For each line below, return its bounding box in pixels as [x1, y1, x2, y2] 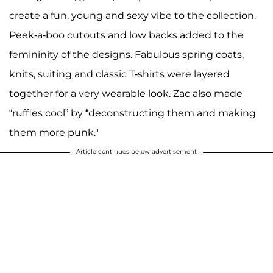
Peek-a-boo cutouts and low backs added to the [9, 29, 244, 41]
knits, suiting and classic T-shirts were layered [9, 68, 230, 80]
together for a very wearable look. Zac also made [9, 87, 243, 99]
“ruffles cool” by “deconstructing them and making [9, 107, 256, 119]
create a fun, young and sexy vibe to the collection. [9, 9, 256, 21]
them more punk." [9, 126, 99, 138]
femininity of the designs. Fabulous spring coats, [9, 48, 244, 60]
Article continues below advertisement [76, 147, 197, 155]
